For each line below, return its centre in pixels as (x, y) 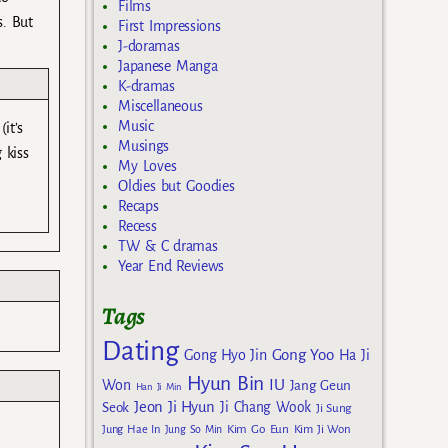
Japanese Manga (168, 65)
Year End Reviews (171, 265)
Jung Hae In (131, 430)
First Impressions (169, 25)
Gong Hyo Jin (225, 355)
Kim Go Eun (258, 429)
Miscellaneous (160, 105)
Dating (140, 352)
